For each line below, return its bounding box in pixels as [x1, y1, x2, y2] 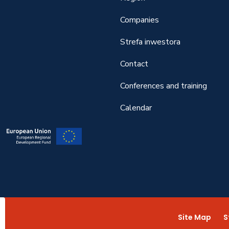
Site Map [178, 212, 212, 222]
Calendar [120, 102, 152, 113]
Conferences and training [120, 80, 208, 91]
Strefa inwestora [120, 36, 181, 48]
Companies [120, 14, 159, 26]
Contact [120, 58, 149, 70]
